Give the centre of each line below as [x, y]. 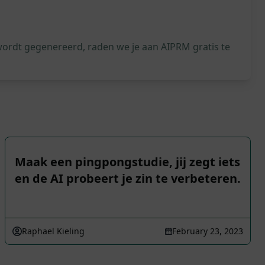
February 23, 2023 [208, 231]
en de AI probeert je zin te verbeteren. [128, 178]
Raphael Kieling [53, 231]
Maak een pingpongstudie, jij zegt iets [127, 162]
